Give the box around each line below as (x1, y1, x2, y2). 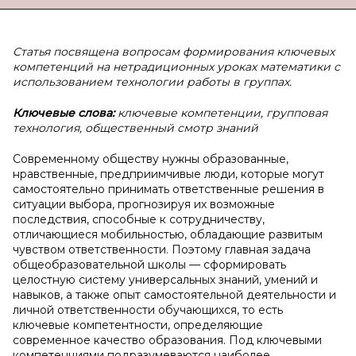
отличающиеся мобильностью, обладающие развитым (13, 227, 323, 242)
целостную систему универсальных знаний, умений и (13, 273, 318, 287)
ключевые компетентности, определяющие (13, 318, 263, 332)
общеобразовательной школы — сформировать (13, 257, 286, 272)
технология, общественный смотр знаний (13, 121, 258, 135)
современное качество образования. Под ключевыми (13, 333, 322, 347)
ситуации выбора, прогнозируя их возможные (13, 197, 275, 211)
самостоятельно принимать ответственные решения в (13, 182, 324, 196)
